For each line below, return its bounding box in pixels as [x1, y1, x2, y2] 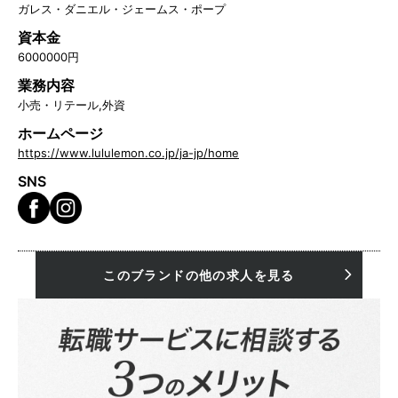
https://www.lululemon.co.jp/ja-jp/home [18, 145, 239, 160]
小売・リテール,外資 [18, 97, 125, 112]
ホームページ [18, 123, 103, 142]
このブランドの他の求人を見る [103, 267, 295, 283]
